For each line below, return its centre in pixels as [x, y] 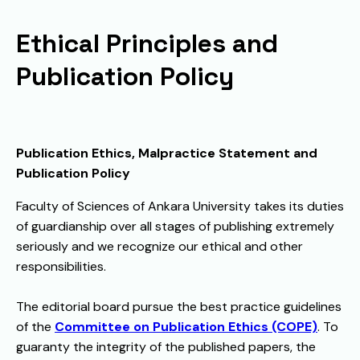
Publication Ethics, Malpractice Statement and [167, 153]
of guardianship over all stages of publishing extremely [175, 227]
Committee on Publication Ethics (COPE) [186, 327]
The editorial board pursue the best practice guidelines [179, 307]
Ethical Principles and [147, 43]
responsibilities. [61, 267]
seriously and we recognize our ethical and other [160, 247]
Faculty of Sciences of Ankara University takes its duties [180, 207]
